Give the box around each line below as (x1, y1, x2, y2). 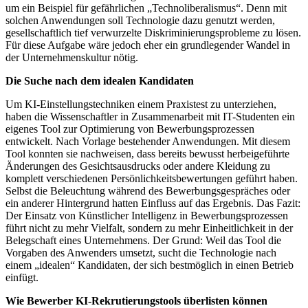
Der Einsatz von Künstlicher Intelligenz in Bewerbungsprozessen (5, 209, 288, 221)
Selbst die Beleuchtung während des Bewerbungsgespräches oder (5, 184, 290, 197)
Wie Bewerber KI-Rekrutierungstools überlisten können (5, 294, 267, 307)
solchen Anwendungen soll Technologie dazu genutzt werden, (5, 14, 275, 26)
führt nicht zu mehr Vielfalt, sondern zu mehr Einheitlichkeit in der (5, 221, 293, 234)
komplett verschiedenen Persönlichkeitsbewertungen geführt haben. (5, 172, 298, 184)
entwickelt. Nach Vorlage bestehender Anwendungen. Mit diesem (5, 135, 290, 147)
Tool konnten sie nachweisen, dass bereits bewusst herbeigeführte (5, 147, 289, 159)
